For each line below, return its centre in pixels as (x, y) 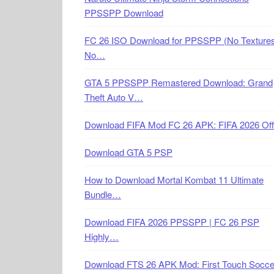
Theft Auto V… (114, 97)
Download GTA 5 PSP (128, 152)
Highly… (102, 236)
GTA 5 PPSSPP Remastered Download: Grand (179, 82)
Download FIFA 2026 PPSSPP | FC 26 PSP (172, 222)
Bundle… (103, 194)
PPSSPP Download (124, 13)
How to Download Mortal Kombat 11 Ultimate (174, 180)
